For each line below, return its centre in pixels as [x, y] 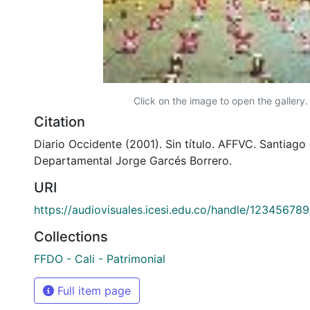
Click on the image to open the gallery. [221, 100]
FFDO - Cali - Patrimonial [100, 258]
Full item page [92, 290]
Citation [60, 121]
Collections [71, 236]
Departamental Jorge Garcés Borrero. [133, 160]
